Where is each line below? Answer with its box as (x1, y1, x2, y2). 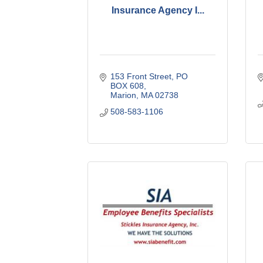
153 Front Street (110, 71, 171, 81)
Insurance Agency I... (111, 5, 204, 16)
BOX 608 (110, 80, 144, 90)
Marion (110, 90, 136, 100)
